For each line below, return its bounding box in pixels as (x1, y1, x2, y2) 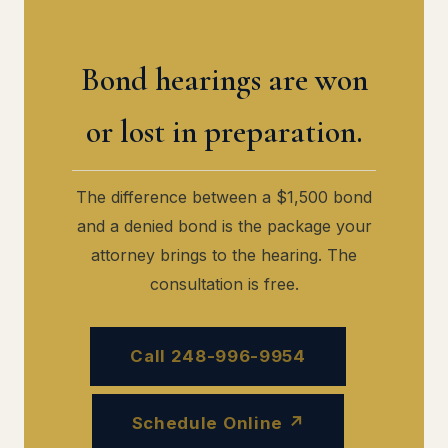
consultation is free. (149, 274, 299, 294)
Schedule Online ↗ (131, 413, 305, 433)
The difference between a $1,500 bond (76, 187, 372, 207)
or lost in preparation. (85, 112, 363, 151)
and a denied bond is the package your (76, 216, 372, 236)
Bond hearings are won (80, 60, 368, 99)
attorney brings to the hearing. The (91, 245, 357, 265)
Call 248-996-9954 (130, 346, 306, 366)
